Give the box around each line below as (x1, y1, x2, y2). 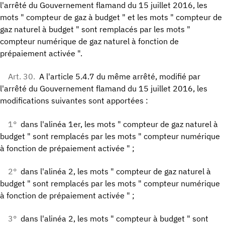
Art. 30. (8, 71, 35, 82)
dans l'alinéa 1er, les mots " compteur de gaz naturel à (21, 119, 218, 129)
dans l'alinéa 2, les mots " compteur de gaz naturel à (21, 166, 211, 177)
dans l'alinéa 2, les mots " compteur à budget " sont (21, 213, 208, 224)
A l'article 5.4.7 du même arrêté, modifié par (39, 71, 200, 82)
